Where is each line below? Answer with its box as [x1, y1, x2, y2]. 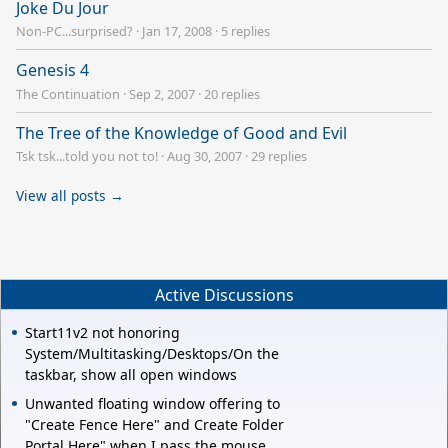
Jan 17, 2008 [142, 22, 212, 41]
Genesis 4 [16, 59, 89, 82]
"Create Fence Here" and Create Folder [25, 415, 284, 435]
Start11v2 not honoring [25, 323, 180, 343]
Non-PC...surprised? [16, 22, 133, 41]
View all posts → [16, 186, 124, 206]
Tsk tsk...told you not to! [16, 147, 158, 166]
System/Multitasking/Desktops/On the [25, 344, 279, 364]
